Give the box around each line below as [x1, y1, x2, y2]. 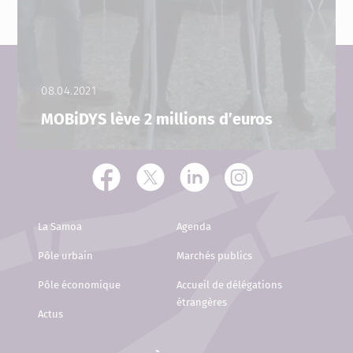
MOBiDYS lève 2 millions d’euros [41, 110, 273, 129]
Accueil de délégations [176, 279, 282, 292]
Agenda [176, 221, 211, 233]
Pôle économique [37, 279, 121, 292]
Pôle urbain [37, 250, 93, 262]
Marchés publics [176, 250, 252, 262]
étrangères [176, 296, 227, 309]
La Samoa [37, 221, 82, 233]
